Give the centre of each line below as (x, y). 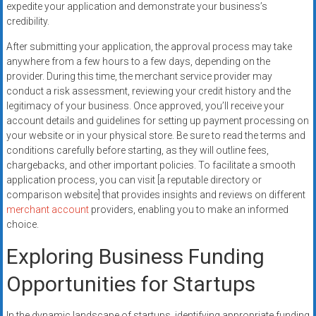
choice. (22, 225)
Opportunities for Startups (130, 284)
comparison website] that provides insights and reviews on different (156, 195)
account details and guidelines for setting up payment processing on (157, 121)
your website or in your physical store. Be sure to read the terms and (156, 136)
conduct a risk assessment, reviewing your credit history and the (148, 91)
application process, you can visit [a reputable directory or (134, 180)
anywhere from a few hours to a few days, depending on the (138, 62)
